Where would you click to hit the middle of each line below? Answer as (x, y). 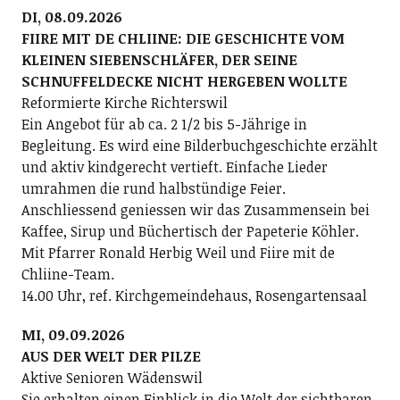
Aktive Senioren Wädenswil (112, 377)
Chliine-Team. (67, 274)
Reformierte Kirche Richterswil (124, 102)
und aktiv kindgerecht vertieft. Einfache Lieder (174, 167)
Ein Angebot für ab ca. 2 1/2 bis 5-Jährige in (164, 124)
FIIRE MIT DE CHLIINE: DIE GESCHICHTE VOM (183, 38)
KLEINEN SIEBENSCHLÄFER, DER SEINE (159, 59)
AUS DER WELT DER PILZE (111, 356)
